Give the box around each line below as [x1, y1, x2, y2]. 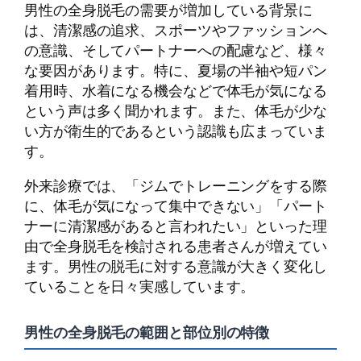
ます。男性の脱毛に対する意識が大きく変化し [24, 255, 327, 277]
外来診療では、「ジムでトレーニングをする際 [24, 175, 327, 197]
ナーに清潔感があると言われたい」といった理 [24, 215, 327, 237]
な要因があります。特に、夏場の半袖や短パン [24, 59, 327, 81]
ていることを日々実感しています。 [24, 276, 255, 297]
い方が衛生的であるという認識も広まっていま [24, 119, 327, 141]
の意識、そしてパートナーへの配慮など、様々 [24, 39, 327, 60]
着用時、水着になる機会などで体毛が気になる [24, 79, 327, 101]
